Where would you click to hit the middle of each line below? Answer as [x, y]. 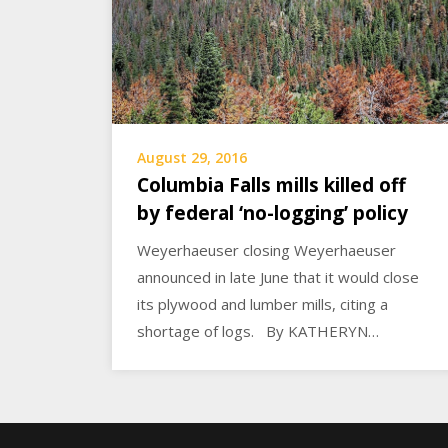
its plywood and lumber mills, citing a [262, 304]
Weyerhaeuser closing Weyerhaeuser [266, 250]
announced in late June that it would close [278, 277]
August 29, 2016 [192, 158]
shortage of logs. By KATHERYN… [258, 331]
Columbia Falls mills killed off [271, 185]
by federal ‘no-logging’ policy [272, 213]
